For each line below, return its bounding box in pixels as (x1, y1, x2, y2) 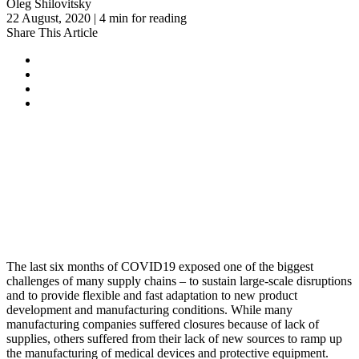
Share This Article (6, 25, 98, 39)
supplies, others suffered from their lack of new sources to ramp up (6, 331, 342, 345)
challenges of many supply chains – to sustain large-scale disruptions (6, 273, 352, 288)
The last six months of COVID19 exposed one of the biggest (6, 259, 313, 273)
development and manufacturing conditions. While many (6, 302, 292, 317)
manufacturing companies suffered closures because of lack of (6, 317, 319, 331)
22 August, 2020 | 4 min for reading (6, 10, 187, 25)
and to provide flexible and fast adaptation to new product (6, 288, 297, 302)
